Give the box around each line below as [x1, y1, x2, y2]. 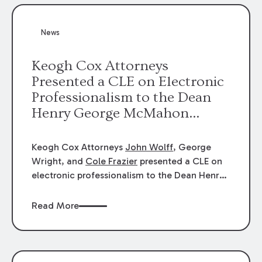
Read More [32, 200, 80, 212]
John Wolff [125, 141, 174, 153]
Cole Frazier [85, 155, 138, 167]
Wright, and [32, 155, 86, 167]
